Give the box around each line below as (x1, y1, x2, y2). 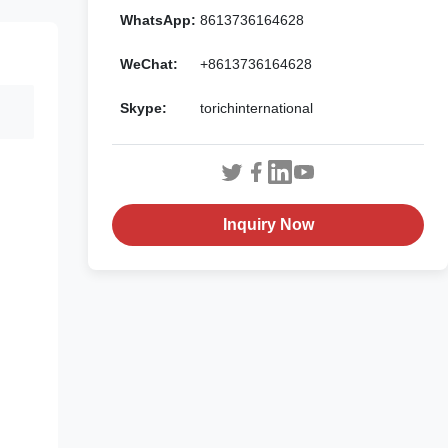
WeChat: (120, 56, 178, 72)
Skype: (120, 100, 167, 116)
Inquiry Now (222, 216, 314, 233)
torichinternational (200, 100, 313, 116)
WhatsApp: (120, 12, 196, 28)
